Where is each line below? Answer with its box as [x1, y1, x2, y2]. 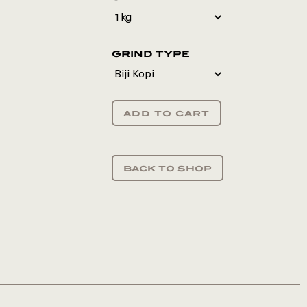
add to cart [123, 108, 210, 119]
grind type [111, 48, 190, 60]
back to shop [123, 162, 212, 173]
